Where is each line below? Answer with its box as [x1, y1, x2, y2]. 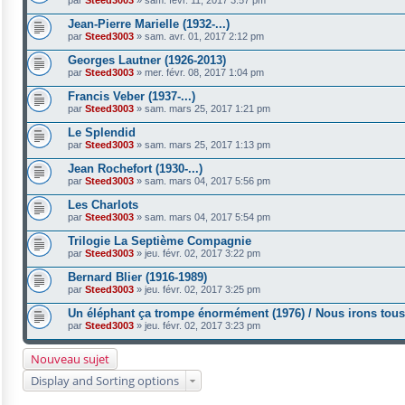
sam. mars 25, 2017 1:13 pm [145, 139, 270, 150]
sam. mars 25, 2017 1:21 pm [145, 103, 270, 114]
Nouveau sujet [31, 351, 109, 367]
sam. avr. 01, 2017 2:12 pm [145, 31, 264, 42]
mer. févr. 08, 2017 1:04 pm [145, 67, 264, 78]
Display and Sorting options [31, 372, 179, 389]
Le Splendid [68, 126, 136, 139]
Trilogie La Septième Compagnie [68, 234, 251, 248]
